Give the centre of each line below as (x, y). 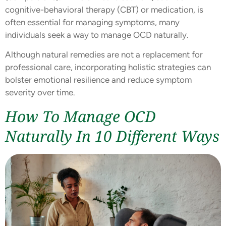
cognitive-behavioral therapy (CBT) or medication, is (104, 10)
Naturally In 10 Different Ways (112, 136)
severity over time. (40, 93)
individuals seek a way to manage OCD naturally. (97, 35)
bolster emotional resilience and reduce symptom (98, 80)
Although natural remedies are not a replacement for (104, 55)
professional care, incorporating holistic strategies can (108, 67)
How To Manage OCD (80, 116)
